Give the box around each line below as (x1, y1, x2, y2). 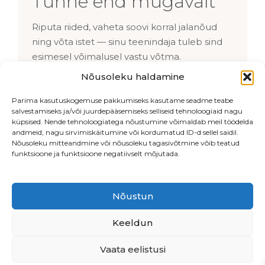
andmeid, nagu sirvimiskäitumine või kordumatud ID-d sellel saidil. (12, 128, 238, 137)
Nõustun (112, 190, 153, 202)
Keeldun (112, 216, 153, 228)
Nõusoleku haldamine (80, 71, 185, 82)
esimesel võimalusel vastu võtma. (32, 50, 181, 62)
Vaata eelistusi (99, 243, 166, 255)
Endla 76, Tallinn (57, 199, 129, 211)
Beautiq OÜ (136, 199, 190, 211)
